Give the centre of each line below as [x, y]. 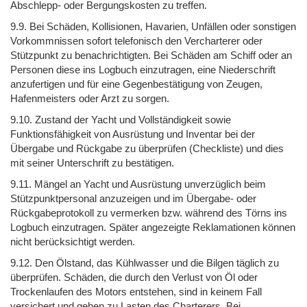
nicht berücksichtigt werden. [73, 241]
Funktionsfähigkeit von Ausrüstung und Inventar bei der [133, 134]
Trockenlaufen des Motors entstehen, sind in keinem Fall [136, 291]
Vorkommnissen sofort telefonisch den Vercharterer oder [136, 40]
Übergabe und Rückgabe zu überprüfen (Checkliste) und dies [147, 148]
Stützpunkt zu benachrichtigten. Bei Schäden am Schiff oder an [151, 55]
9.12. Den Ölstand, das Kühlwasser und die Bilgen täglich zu [145, 262]
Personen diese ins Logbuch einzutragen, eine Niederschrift [143, 69]
